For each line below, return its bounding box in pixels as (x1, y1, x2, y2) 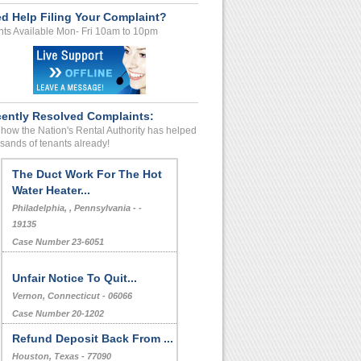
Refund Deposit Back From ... (12, 332, 173, 345)
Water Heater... (12, 184, 90, 197)
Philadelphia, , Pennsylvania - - (12, 203, 142, 213)
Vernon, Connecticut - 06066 (12, 291, 132, 301)
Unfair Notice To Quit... (12, 272, 137, 284)
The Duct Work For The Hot (12, 168, 162, 180)
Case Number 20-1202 (12, 309, 104, 318)
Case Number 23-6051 (12, 237, 104, 247)
